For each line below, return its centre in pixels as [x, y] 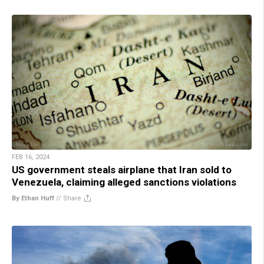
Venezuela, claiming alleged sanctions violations [124, 182]
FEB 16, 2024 [31, 157]
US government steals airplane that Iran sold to [122, 170]
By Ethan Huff [33, 199]
